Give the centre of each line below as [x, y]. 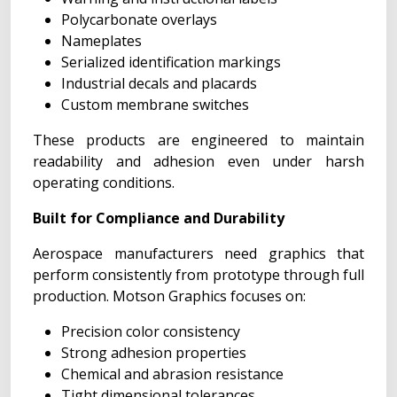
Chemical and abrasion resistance [172, 374]
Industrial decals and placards [159, 83]
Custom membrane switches [155, 105]
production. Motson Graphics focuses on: [169, 296]
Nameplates [101, 41]
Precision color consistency [151, 331]
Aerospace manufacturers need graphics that [198, 253]
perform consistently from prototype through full [198, 275]
